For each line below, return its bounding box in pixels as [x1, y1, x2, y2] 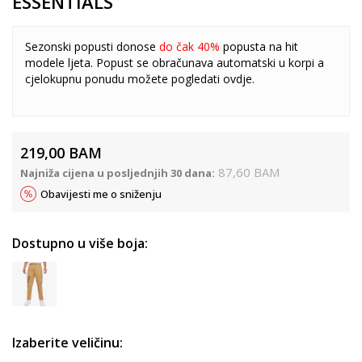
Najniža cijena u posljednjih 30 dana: [20, 165, 215, 180]
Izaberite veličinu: [12, 333, 123, 351]
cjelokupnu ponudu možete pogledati [25, 70, 223, 86]
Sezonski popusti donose [25, 38, 159, 54]
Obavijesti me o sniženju [40, 186, 162, 201]
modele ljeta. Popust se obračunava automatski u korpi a [25, 54, 324, 70]
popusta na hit [223, 38, 298, 54]
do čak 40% [159, 38, 223, 54]
